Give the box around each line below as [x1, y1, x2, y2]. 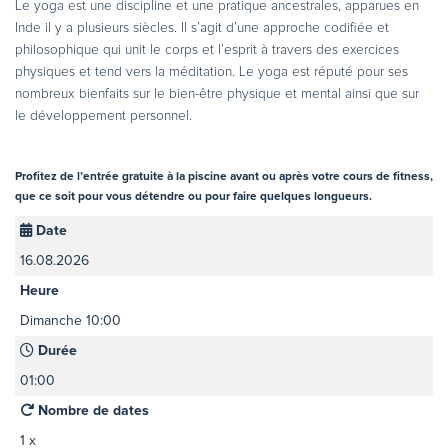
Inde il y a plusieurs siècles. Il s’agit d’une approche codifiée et [15, 20, 389, 35]
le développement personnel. [15, 108, 192, 123]
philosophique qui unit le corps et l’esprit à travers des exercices [15, 42, 399, 57]
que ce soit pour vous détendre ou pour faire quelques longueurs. [15, 190, 372, 202]
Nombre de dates [34, 403, 149, 418]
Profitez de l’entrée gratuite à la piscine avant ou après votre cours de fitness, [15, 170, 433, 182]
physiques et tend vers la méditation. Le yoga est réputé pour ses [15, 64, 408, 79]
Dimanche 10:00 [20, 313, 121, 328]
